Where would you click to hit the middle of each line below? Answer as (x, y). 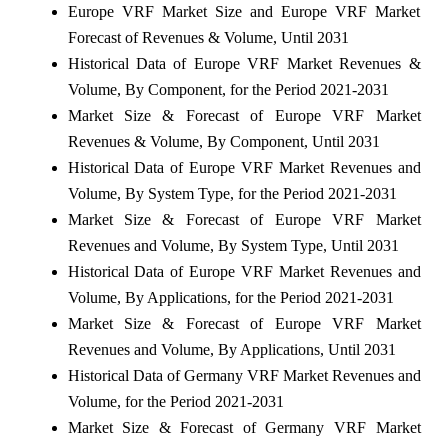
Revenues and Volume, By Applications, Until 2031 (231, 349)
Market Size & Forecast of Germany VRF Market (244, 427)
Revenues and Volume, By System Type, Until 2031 (233, 245)
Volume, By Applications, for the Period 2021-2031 (230, 297)
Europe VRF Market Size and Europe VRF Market (244, 11)
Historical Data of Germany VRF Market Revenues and (244, 375)
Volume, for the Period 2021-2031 (175, 401)
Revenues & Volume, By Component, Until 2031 (223, 141)
